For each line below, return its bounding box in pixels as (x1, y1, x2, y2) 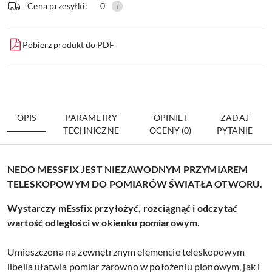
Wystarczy (7, 202, 58, 214)
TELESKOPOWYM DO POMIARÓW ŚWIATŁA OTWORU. (7, 177, 263, 189)
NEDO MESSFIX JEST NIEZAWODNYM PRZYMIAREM (7, 163, 248, 175)
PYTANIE (216, 124, 253, 135)
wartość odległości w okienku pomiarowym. (7, 216, 200, 228)
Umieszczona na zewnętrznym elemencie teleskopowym (7, 245, 245, 257)
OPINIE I (154, 112, 188, 123)
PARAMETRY (65, 112, 117, 123)
